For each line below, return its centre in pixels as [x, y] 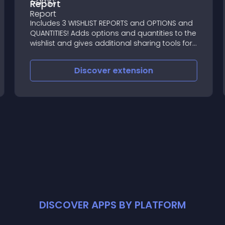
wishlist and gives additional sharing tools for [110, 43]
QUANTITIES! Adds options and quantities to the [112, 33]
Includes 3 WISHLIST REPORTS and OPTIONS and [110, 23]
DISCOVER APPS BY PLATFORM [113, 205]
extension [132, 71]
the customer [53, 53]
